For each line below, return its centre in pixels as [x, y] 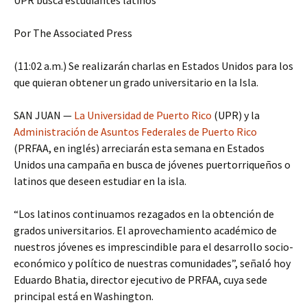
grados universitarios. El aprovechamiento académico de [145, 230]
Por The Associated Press [73, 33]
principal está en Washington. [84, 296]
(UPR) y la [236, 115]
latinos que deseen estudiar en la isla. [100, 181]
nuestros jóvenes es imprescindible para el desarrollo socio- [153, 247]
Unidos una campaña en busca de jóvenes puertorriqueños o [152, 164]
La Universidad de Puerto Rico [143, 115]
